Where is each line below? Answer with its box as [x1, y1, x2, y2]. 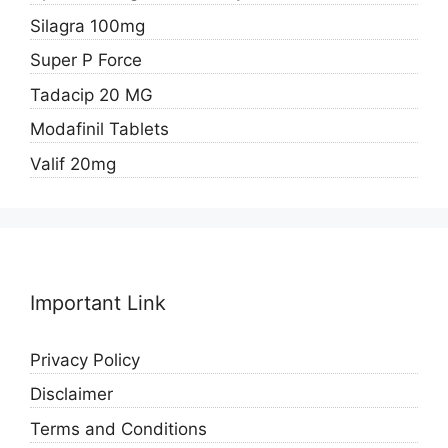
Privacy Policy [30, 349, 140, 370]
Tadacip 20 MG [30, 84, 153, 105]
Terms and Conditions [30, 418, 207, 439]
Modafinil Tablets [30, 119, 169, 140]
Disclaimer [30, 384, 113, 405]
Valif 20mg [30, 153, 116, 174]
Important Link [30, 290, 166, 315]
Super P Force [30, 50, 142, 71]
